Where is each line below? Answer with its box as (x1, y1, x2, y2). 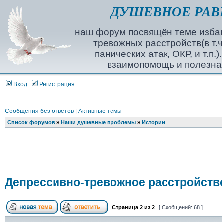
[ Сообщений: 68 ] (157, 204, 204, 210)
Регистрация (37, 81, 75, 88)
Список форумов (7, 119, 55, 125)
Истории (141, 119, 165, 125)
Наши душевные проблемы (60, 119, 136, 125)
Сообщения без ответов (4, 108, 74, 114)
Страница (110, 204, 140, 210)
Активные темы (78, 108, 122, 114)
